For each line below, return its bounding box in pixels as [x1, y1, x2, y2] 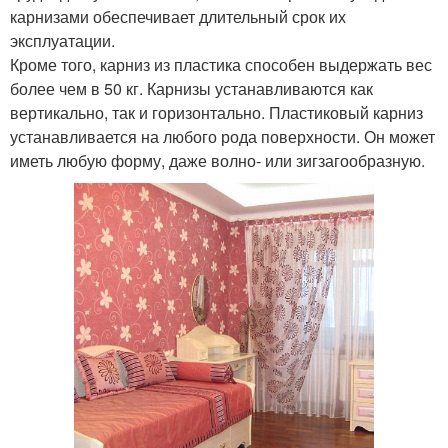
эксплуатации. [10, 29, 115, 53]
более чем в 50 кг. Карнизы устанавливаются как [10, 77, 373, 101]
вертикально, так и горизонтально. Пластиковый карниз [10, 101, 423, 125]
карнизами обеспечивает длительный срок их [10, 5, 346, 29]
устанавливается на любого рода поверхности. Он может [10, 125, 435, 149]
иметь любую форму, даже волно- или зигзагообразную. [10, 149, 425, 173]
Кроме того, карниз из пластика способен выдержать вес [10, 53, 432, 77]
